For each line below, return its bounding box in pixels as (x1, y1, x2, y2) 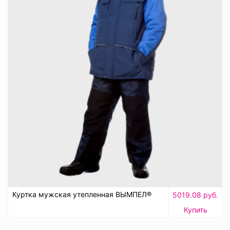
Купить (183, 205, 207, 214)
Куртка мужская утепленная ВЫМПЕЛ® (12, 189, 151, 199)
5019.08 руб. (172, 190, 218, 199)
